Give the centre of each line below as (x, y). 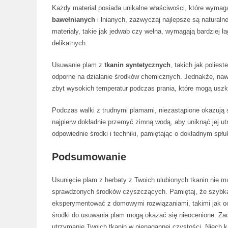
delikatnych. (70, 43)
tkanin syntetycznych (137, 65)
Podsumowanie (89, 157)
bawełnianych (74, 20)
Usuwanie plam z (78, 65)
